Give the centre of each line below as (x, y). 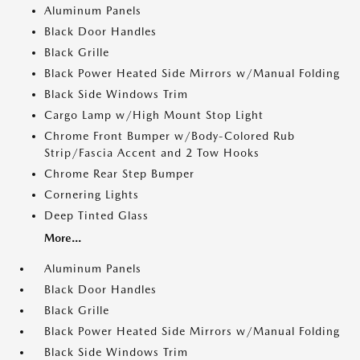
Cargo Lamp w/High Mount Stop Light (154, 115)
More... (63, 238)
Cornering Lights (92, 195)
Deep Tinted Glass (96, 216)
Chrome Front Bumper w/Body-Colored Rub (170, 136)
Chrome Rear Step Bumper (119, 174)
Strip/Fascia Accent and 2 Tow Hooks (152, 153)
